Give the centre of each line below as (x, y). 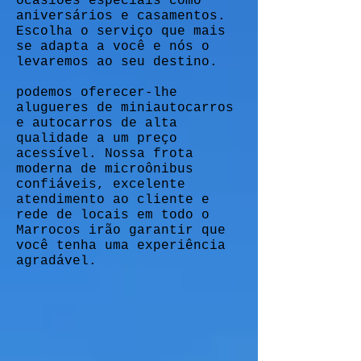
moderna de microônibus (105, 169)
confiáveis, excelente (101, 185)
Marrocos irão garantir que (121, 230)
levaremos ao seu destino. (117, 62)
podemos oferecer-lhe (97, 93)
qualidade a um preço (97, 139)
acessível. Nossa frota (105, 154)
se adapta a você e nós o (113, 47)
